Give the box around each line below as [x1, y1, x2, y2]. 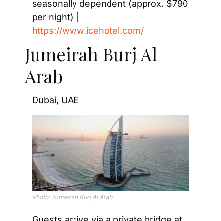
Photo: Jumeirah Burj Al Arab [32, 193, 112, 201]
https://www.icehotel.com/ [32, 25, 144, 36]
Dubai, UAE [32, 95, 79, 106]
